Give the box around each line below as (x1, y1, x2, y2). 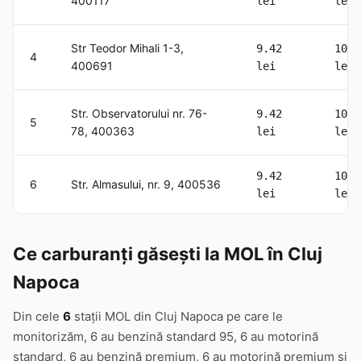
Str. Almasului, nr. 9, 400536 (71, 177, 221, 191)
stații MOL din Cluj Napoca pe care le (71, 309, 283, 324)
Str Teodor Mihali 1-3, (71, 41, 184, 55)
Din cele (13, 309, 63, 324)
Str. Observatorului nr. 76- (71, 106, 207, 120)
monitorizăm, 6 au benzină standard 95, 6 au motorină (13, 329, 318, 344)
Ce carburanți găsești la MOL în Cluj (13, 243, 322, 264)
